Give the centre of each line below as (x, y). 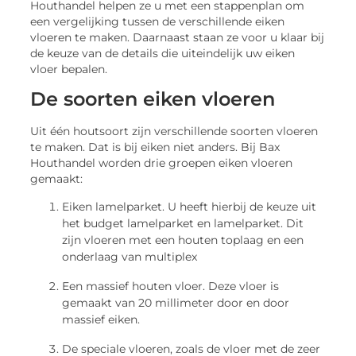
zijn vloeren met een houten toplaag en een (183, 240)
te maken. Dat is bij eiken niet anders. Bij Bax (155, 147)
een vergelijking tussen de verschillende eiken (158, 21)
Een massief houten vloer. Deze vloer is (171, 286)
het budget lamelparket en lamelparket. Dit (183, 223)
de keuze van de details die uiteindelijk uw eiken (163, 53)
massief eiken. (101, 319)
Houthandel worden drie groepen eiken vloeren (162, 163)
